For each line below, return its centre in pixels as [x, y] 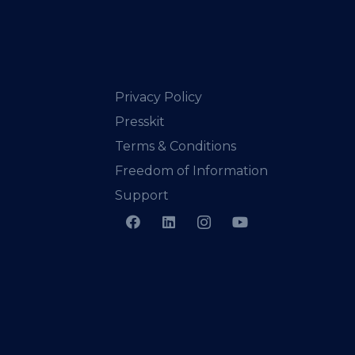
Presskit [140, 122]
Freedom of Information [191, 171]
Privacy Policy [158, 97]
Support [142, 196]
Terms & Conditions [176, 147]
